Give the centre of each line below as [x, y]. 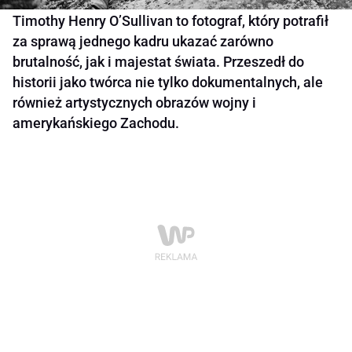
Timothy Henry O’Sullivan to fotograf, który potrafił [170, 21]
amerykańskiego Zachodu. [96, 123]
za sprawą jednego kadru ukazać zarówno [143, 42]
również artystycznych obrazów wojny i [134, 103]
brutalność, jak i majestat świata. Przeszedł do [158, 62]
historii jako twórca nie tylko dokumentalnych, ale [168, 82]
